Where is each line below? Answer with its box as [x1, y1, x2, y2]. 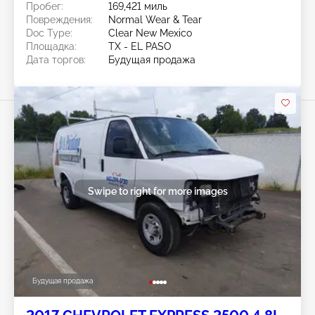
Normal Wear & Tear [108, 13, 202, 25]
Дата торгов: [26, 53, 86, 65]
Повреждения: [26, 13, 93, 25]
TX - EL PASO [108, 40, 172, 52]
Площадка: [26, 40, 77, 52]
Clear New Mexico [108, 27, 192, 39]
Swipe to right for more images [87, 185, 228, 197]
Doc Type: [26, 27, 72, 39]
